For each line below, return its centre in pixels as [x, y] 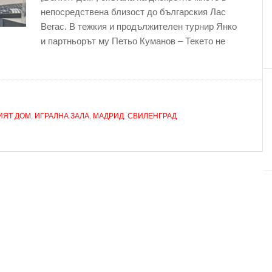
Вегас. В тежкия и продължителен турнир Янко [139, 26]
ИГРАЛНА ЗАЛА [62, 116]
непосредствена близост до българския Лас [133, 12]
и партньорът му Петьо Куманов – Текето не [133, 41]
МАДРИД [108, 116]
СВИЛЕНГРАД [152, 116]
